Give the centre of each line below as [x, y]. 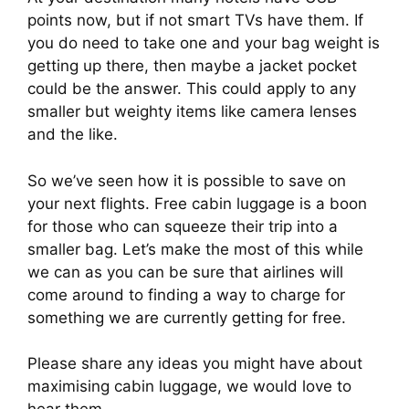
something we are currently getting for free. [187, 317]
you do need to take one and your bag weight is [204, 43]
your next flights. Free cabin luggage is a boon [197, 203]
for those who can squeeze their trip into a [183, 226]
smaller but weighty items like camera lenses [192, 112]
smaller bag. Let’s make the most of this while [195, 249]
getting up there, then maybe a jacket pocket [192, 66]
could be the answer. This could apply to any [192, 89]
